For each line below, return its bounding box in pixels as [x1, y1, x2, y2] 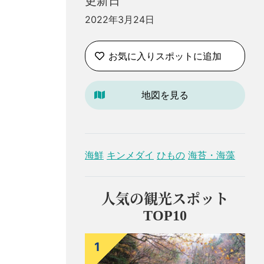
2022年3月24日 [85, 14, 154, 25]
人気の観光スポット [101, 192, 229, 207]
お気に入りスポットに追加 [108, 49, 222, 62]
